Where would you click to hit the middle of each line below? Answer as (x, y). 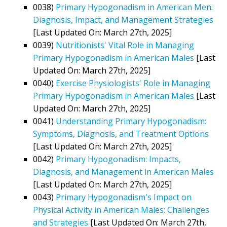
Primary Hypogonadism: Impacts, (118, 159)
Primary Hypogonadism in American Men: (134, 7)
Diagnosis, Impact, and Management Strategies (123, 20)
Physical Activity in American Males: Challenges (121, 210)
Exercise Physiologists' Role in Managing (133, 83)
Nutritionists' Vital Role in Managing (125, 45)
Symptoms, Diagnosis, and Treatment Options (121, 134)
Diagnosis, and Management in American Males (123, 172)
